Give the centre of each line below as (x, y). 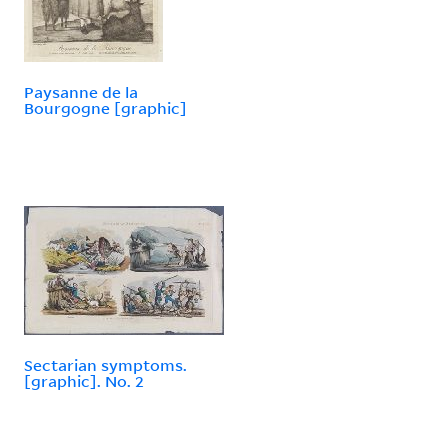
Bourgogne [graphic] (105, 107)
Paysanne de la (81, 91)
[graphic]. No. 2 (84, 380)
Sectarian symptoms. (105, 364)
